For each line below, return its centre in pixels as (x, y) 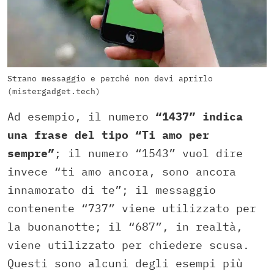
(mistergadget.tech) (54, 92)
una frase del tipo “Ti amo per (108, 135)
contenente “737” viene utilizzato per (132, 209)
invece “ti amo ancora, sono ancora (122, 172)
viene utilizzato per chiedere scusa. (128, 245)
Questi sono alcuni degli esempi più (125, 264)
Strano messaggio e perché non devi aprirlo (110, 79)
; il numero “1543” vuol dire (149, 154)
